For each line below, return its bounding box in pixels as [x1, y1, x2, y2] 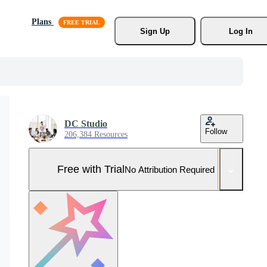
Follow [205, 127, 227, 136]
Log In [228, 26, 253, 36]
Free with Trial [57, 163, 125, 175]
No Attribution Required [125, 164, 215, 175]
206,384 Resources [64, 130, 128, 139]
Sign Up [139, 26, 170, 36]
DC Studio [64, 119, 107, 129]
